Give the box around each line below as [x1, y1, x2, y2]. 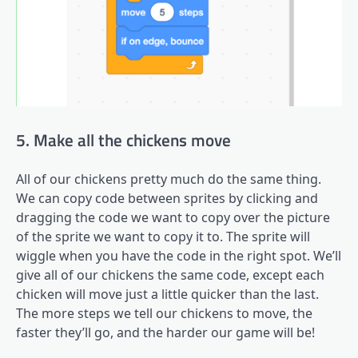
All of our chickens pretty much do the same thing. [16, 169, 321, 188]
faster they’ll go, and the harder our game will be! [16, 323, 315, 341]
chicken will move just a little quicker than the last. [16, 284, 319, 303]
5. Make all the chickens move [16, 126, 231, 153]
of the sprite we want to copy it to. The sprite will [16, 227, 310, 245]
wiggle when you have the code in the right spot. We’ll [16, 246, 341, 265]
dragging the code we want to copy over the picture [16, 208, 330, 226]
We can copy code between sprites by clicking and [16, 189, 318, 207]
